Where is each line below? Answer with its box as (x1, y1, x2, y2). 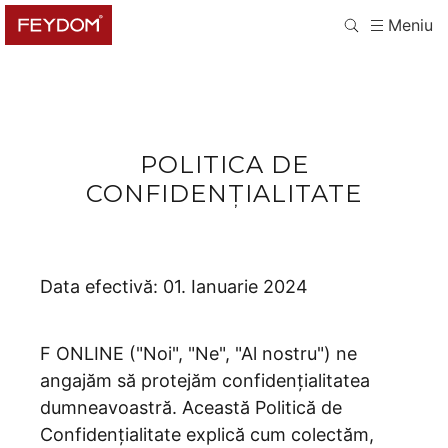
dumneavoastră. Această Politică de (40, 397, 342, 418)
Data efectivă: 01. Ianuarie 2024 (40, 276, 308, 297)
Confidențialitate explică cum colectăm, (40, 424, 374, 445)
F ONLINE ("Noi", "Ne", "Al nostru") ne (40, 343, 357, 364)
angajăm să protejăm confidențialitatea (40, 370, 370, 391)
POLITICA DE (139, 150, 309, 179)
